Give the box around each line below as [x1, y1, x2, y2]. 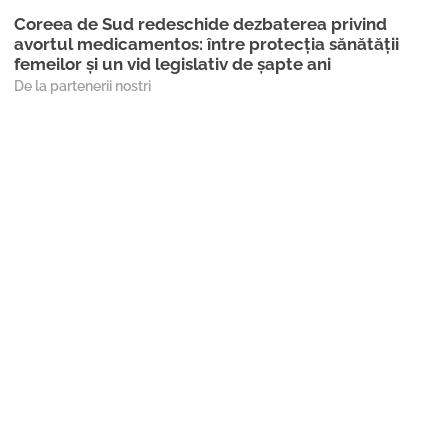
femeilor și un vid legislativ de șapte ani [14, 54, 331, 75]
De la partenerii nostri [14, 78, 151, 95]
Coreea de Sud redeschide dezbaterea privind [14, 14, 387, 35]
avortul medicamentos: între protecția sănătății [14, 34, 399, 55]
